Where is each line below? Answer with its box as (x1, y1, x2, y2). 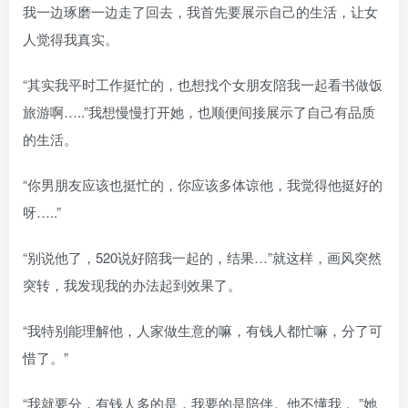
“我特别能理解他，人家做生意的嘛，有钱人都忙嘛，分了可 (23, 320, 382, 340)
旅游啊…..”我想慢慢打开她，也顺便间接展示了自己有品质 (23, 101, 375, 121)
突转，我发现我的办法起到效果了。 (23, 274, 241, 294)
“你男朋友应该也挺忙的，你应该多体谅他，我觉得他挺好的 (23, 174, 382, 194)
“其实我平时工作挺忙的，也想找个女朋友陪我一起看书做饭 (23, 74, 382, 94)
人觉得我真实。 (23, 28, 118, 48)
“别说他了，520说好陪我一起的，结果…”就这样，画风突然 (23, 247, 382, 267)
